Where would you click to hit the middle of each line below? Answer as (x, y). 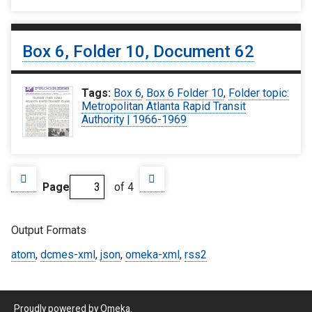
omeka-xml (153, 255)
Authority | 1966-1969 (134, 120)
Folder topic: (259, 93)
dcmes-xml (68, 255)
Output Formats (49, 231)
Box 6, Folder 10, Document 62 (138, 52)
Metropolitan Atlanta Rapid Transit (164, 107)
